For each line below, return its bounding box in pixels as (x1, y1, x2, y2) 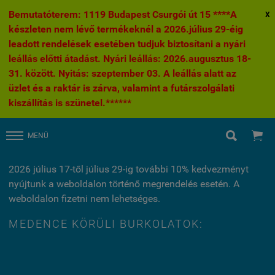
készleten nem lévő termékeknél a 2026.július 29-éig (9, 23, 243, 35)
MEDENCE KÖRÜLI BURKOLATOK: (9, 217, 203, 230)
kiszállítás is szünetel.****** (9, 97, 131, 109)
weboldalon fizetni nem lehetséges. (9, 193, 160, 204)
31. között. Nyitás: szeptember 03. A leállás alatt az (9, 68, 236, 79)
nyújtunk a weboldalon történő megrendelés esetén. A (9, 178, 239, 190)
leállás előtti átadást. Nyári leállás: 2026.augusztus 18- (9, 53, 251, 64)
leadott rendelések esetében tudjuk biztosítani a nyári (9, 38, 246, 50)
